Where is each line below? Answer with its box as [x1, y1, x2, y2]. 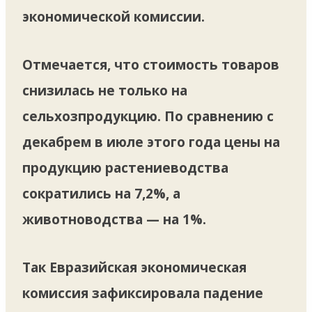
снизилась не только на [22, 81, 187, 100]
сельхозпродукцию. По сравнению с [22, 107, 274, 125]
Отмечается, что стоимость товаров [22, 55, 279, 74]
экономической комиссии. [22, 7, 205, 26]
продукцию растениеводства [22, 158, 228, 177]
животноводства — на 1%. [22, 210, 206, 228]
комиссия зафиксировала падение [22, 283, 263, 302]
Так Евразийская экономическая [22, 258, 247, 276]
